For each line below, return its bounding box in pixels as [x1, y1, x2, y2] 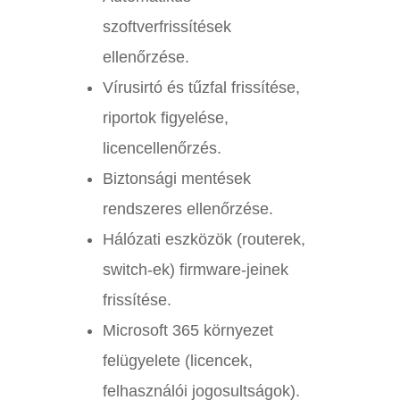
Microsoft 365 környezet [102, 321, 273, 340]
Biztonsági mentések [102, 170, 251, 188]
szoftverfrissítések [102, 18, 231, 37]
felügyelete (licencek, [102, 352, 253, 371]
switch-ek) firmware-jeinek [102, 261, 288, 279]
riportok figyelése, [102, 109, 229, 128]
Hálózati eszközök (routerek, [102, 230, 305, 249]
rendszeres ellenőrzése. [102, 200, 273, 219]
